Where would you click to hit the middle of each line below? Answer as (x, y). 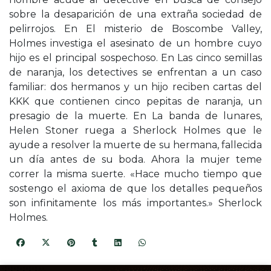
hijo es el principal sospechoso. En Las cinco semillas (135, 58)
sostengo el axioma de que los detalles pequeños (135, 189)
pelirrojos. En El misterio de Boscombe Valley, (135, 29)
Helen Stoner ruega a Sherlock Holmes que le (135, 131)
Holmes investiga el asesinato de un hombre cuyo (135, 44)
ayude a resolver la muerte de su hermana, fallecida (135, 145)
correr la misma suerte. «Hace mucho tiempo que (135, 174)
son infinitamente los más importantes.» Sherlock (135, 203)
